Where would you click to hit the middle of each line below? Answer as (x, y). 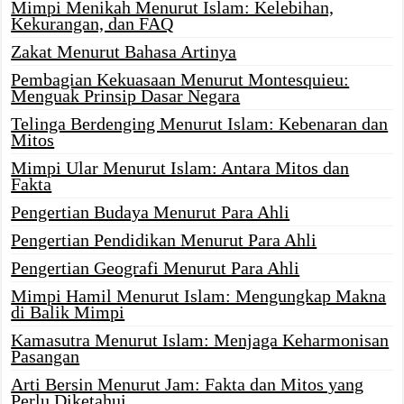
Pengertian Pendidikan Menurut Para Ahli (164, 240)
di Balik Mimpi (68, 312)
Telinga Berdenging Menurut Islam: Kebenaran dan (200, 124)
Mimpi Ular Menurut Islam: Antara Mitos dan (180, 168)
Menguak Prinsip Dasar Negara (126, 96)
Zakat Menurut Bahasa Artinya (124, 52)
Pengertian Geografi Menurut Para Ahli (156, 268)
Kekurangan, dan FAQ (92, 24)
